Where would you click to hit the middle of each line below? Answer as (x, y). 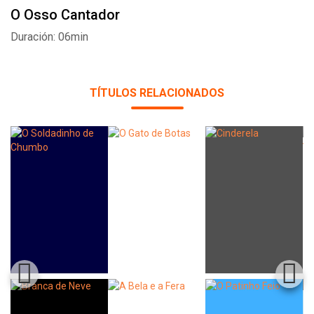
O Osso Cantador (65, 15)
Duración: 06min (49, 37)
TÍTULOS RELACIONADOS (157, 93)
